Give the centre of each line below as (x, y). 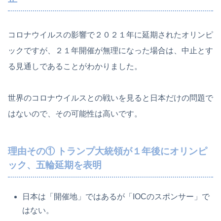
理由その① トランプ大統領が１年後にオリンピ (108, 151)
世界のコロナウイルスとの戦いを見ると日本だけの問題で (110, 98)
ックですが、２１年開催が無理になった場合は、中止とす (110, 51)
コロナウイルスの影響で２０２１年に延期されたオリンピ (110, 35)
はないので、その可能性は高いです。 (75, 114)
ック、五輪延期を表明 (55, 165)
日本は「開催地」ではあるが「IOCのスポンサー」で (116, 196)
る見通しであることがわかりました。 (75, 67)
